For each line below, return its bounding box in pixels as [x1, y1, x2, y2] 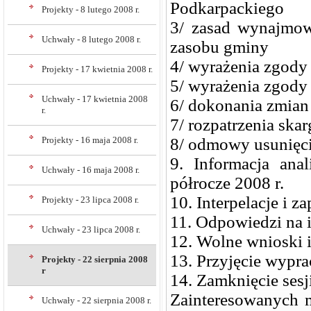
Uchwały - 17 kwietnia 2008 [42, 94, 148, 104]
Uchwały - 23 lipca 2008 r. [42, 224, 140, 235]
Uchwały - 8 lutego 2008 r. [42, 34, 141, 44]
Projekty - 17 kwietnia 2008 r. [42, 64, 153, 74]
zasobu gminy [170, 37, 269, 57]
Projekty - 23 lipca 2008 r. [42, 194, 139, 205]
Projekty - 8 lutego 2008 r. [42, 4, 140, 15]
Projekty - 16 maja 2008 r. [42, 135, 138, 145]
